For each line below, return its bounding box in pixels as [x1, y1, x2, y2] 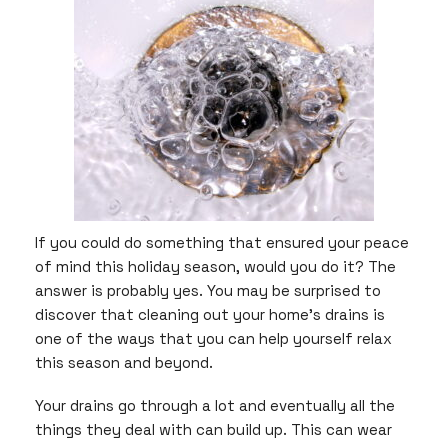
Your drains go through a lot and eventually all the [35, 396, 395, 416]
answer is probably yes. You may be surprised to [35, 280, 381, 300]
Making [298, 34, 343, 52]
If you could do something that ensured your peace [35, 232, 409, 252]
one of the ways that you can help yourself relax [35, 328, 392, 348]
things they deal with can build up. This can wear [35, 420, 392, 440]
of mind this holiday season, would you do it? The [35, 256, 396, 276]
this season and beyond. [35, 352, 213, 372]
